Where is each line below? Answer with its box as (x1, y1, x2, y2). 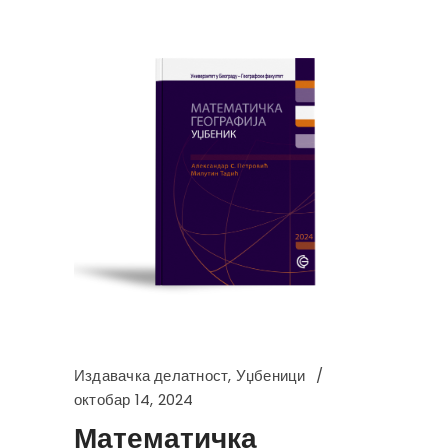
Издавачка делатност (74, 365, 229, 387)
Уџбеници (235, 365, 306, 387)
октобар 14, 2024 (74, 389, 194, 411)
